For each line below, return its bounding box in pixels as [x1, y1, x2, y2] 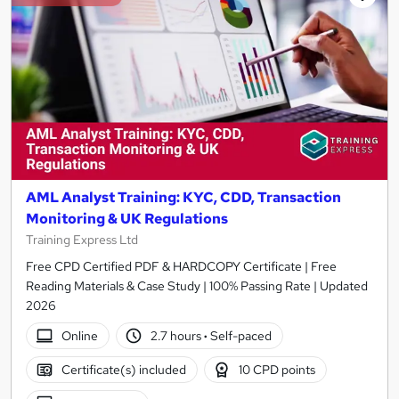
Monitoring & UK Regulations [26, 208, 228, 228]
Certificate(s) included [61, 361, 186, 378]
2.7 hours [151, 327, 205, 344]
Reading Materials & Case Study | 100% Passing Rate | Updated [26, 277, 368, 294]
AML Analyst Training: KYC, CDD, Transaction [26, 187, 341, 207]
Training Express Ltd [26, 231, 138, 248]
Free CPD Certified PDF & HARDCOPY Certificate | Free [26, 257, 337, 274]
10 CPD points [239, 361, 316, 378]
